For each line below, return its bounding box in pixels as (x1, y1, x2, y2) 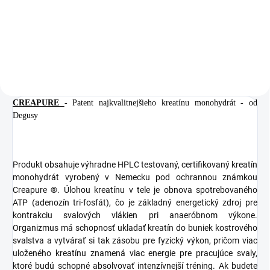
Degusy (13, 110, 38, 120)
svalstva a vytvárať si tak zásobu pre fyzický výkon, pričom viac (13, 235, 257, 245)
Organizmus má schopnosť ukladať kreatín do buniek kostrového (13, 222, 257, 233)
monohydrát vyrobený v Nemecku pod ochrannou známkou (13, 172, 257, 182)
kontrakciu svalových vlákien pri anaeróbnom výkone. (13, 210, 257, 220)
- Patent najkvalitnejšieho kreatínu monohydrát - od (64, 98, 258, 107)
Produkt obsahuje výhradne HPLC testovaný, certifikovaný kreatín (13, 159, 257, 169)
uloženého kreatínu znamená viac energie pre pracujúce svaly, (13, 248, 257, 258)
